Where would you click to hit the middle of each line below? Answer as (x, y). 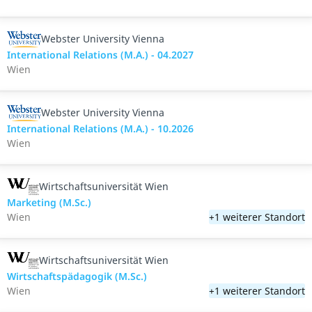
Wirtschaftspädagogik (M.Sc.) (77, 276)
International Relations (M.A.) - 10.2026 (101, 128)
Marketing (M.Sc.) (49, 202)
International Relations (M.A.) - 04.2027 (101, 55)
